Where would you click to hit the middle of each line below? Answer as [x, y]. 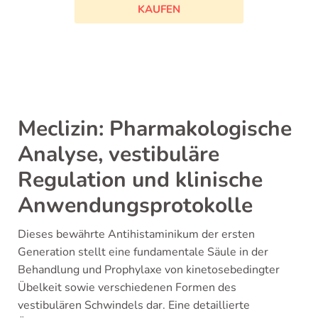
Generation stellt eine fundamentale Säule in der [143, 252]
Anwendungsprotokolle [135, 205]
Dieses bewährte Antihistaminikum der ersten [136, 234]
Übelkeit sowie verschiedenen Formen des [127, 287]
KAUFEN [159, 9]
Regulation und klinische [140, 180]
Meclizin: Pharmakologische [155, 129]
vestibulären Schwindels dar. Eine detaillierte [134, 305]
